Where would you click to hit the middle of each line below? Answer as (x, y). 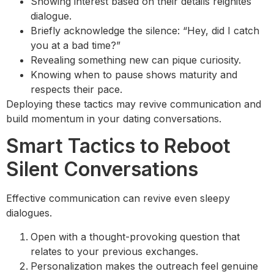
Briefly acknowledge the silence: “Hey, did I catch (145, 30)
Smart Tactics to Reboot (118, 146)
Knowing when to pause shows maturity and (134, 74)
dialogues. (29, 213)
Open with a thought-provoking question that (135, 236)
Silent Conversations (102, 169)
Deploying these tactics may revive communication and (134, 104)
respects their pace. (76, 89)
